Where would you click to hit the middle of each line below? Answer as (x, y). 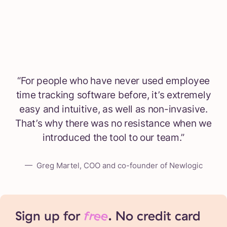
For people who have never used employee (115, 81)
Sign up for (50, 216)
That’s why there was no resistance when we (113, 123)
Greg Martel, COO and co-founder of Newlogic (119, 166)
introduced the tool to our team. (112, 138)
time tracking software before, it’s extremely (113, 95)
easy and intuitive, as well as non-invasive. (113, 109)
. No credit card (154, 216)
